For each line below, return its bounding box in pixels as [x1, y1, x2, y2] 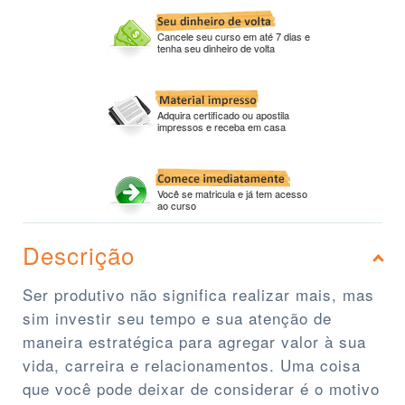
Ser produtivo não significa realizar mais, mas [23, 283, 374, 306]
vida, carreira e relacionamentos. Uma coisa [23, 353, 361, 377]
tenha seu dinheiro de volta [157, 41, 275, 56]
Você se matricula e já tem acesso [157, 186, 307, 202]
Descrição [23, 238, 135, 272]
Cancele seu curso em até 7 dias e [157, 29, 310, 44]
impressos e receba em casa [157, 119, 286, 135]
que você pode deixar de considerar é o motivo [23, 377, 380, 400]
